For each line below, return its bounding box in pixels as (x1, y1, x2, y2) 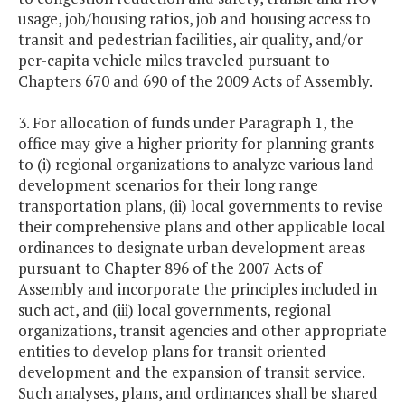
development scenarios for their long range (18, 174, 318, 196)
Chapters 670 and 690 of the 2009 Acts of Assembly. (18, 71, 372, 92)
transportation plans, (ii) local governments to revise (18, 195, 383, 217)
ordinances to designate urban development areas (18, 237, 365, 259)
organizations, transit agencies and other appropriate (18, 320, 387, 342)
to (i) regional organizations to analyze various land (18, 154, 374, 175)
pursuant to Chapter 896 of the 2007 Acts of (18, 258, 322, 279)
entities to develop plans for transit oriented (18, 341, 326, 363)
